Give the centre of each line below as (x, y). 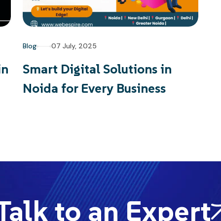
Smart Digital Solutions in (97, 69)
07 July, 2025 (74, 46)
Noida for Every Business (94, 88)
